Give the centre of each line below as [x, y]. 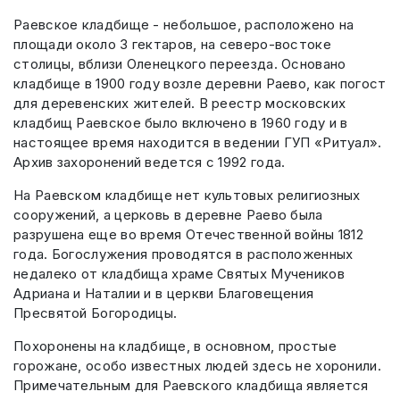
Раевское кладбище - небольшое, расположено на [184, 25]
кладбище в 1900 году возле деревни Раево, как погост [200, 84]
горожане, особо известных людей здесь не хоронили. [197, 366]
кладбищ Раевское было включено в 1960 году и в [181, 123]
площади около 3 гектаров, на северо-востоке [172, 45]
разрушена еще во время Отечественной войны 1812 [189, 235]
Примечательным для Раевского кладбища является [191, 386]
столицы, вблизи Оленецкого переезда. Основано [180, 64]
